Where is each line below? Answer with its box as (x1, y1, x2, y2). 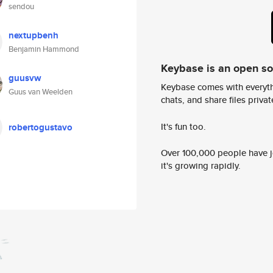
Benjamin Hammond (9, 43, 79, 55)
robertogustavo (9, 121, 73, 134)
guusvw (9, 71, 41, 85)
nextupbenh (9, 29, 58, 42)
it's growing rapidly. (161, 159, 241, 172)
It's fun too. (161, 119, 206, 133)
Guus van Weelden (9, 86, 73, 97)
